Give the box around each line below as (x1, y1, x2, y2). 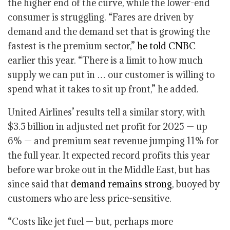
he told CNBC (137, 40, 196, 52)
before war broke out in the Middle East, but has (8, 164, 210, 176)
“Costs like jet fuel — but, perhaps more (8, 216, 173, 227)
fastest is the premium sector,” (8, 40, 137, 52)
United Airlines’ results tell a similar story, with (8, 106, 205, 118)
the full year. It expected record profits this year (8, 149, 210, 161)
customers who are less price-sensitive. (8, 193, 171, 204)
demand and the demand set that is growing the (8, 26, 210, 37)
